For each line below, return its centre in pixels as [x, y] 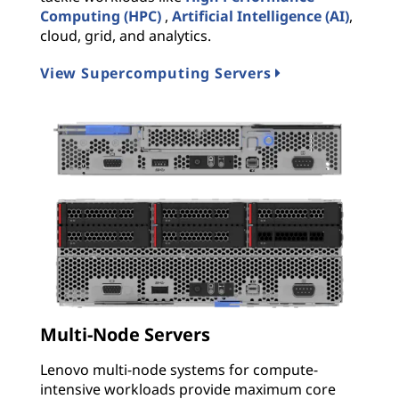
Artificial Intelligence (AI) [261, 16]
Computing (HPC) [101, 16]
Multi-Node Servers [125, 334]
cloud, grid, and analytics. [126, 36]
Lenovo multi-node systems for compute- [179, 369]
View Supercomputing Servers [156, 73]
